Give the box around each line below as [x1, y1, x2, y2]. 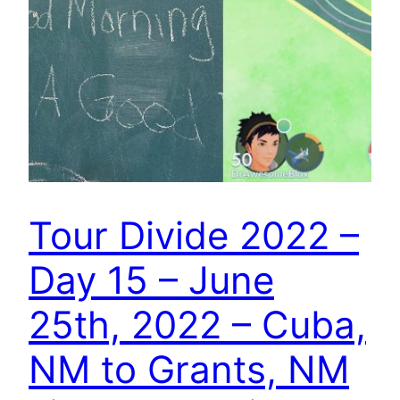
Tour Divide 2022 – [29, 212, 359, 259]
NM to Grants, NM [29, 346, 349, 393]
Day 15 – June [29, 257, 274, 304]
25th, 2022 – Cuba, [29, 302, 366, 348]
